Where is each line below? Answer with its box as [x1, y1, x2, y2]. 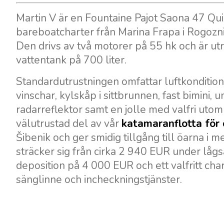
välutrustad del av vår [16, 116, 121, 130]
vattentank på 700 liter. [16, 53, 126, 67]
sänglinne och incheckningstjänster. [16, 172, 182, 186]
